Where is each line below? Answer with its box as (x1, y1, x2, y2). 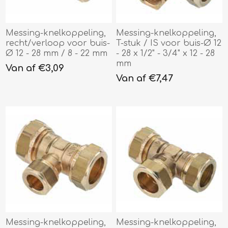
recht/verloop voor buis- (6, 38, 110, 48)
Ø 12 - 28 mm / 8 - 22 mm (6, 48, 108, 58)
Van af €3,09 (6, 63, 65, 73)
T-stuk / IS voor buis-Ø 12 (116, 38, 222, 48)
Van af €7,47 (116, 73, 174, 83)
